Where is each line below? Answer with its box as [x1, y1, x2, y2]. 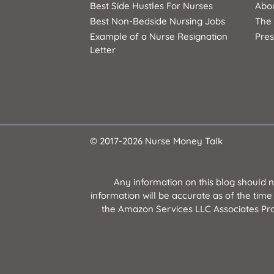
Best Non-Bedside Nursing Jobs [90, 15, 225, 28]
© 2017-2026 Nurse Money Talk [90, 135, 223, 147]
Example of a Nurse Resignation [90, 31, 228, 43]
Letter [90, 44, 116, 56]
